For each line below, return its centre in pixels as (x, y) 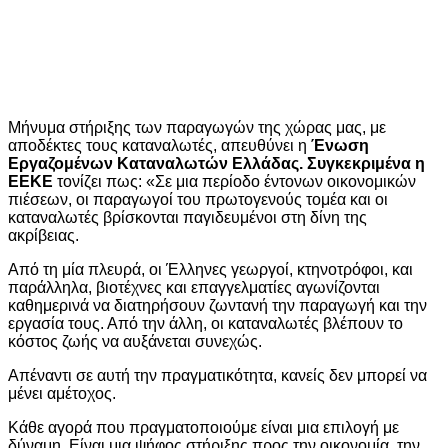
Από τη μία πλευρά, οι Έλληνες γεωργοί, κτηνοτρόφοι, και (210, 269)
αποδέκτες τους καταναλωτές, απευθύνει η (159, 145)
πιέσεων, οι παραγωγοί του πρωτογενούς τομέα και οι (198, 199)
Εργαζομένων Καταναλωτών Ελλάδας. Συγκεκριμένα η (216, 163)
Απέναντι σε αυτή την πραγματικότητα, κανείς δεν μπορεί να (217, 375)
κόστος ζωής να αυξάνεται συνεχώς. (135, 341)
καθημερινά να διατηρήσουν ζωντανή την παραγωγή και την (217, 305)
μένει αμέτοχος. (62, 393)
